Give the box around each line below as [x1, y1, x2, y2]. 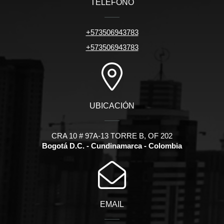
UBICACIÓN [89, 101, 134, 110]
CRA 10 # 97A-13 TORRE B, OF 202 [51, 131, 172, 140]
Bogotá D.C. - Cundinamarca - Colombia [42, 141, 182, 150]
